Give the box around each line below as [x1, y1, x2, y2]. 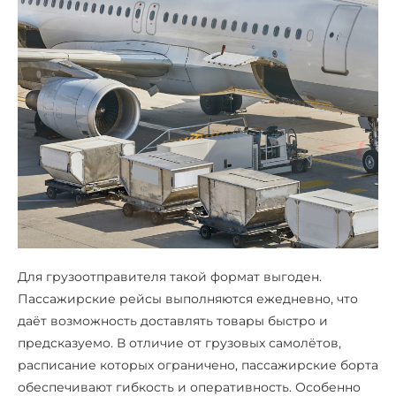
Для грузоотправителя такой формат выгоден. [18, 269, 322, 286]
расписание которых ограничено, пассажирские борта [18, 357, 378, 374]
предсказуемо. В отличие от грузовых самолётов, [18, 335, 341, 352]
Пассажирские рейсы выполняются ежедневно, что [18, 291, 358, 308]
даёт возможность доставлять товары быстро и [18, 313, 328, 330]
